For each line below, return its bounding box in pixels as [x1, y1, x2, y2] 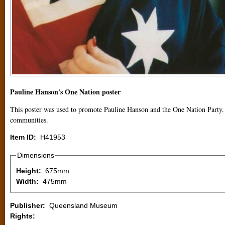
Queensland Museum [47, 201, 118, 209]
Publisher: [10, 201, 47, 209]
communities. [10, 115, 51, 125]
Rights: [10, 212, 37, 220]
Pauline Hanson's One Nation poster [10, 86, 121, 97]
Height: [16, 167, 43, 175]
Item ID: [10, 133, 38, 141]
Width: [16, 177, 41, 185]
